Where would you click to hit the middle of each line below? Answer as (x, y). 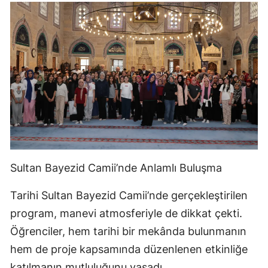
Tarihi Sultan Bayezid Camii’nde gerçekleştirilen (129, 196)
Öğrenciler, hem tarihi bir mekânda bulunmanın (128, 232)
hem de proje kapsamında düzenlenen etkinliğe (129, 249)
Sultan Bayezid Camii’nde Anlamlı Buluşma (116, 168)
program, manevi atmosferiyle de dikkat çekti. (126, 214)
